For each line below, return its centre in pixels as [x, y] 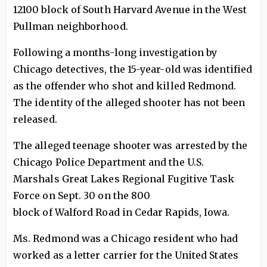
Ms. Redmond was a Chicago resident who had [126, 238]
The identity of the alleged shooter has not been [129, 103]
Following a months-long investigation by [115, 52]
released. [35, 119]
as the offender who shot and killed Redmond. [125, 86]
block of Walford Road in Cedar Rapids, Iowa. [122, 212]
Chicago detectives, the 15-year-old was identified [133, 69]
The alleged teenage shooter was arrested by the [130, 145]
